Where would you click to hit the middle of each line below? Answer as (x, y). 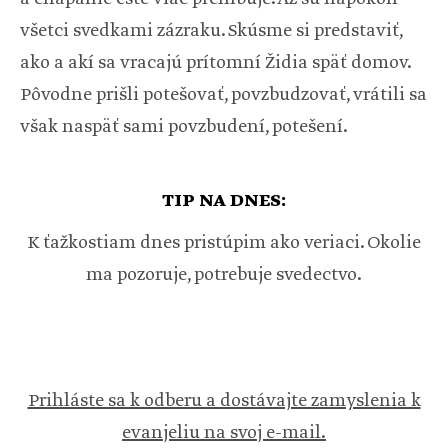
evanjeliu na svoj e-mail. (224, 433)
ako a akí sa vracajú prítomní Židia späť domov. (215, 63)
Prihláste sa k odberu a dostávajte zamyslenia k (224, 401)
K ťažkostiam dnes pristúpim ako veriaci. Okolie (224, 243)
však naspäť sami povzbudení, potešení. (184, 127)
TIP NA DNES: (224, 201)
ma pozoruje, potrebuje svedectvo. (224, 275)
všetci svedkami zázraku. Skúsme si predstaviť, (211, 31)
